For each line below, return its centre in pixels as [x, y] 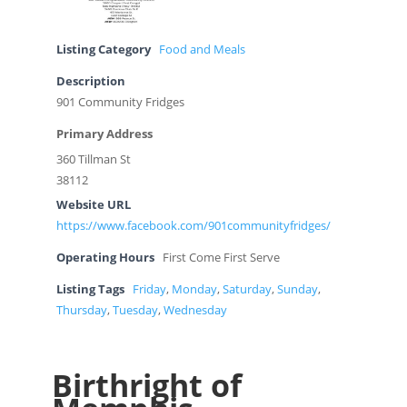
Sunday [297, 289]
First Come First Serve [221, 257]
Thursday [81, 310]
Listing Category [103, 49]
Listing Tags [90, 289]
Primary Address [104, 134]
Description [90, 81]
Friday [149, 289]
